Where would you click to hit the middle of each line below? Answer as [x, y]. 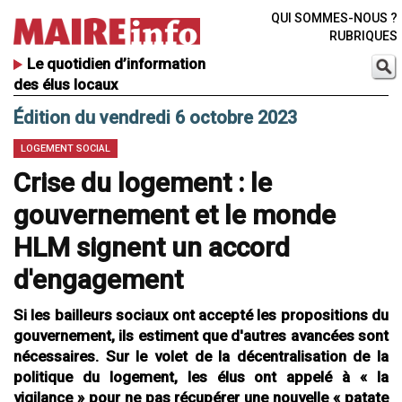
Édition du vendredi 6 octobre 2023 [155, 118]
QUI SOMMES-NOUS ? [334, 18]
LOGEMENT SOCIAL [66, 149]
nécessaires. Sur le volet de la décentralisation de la [201, 357]
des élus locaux [66, 85]
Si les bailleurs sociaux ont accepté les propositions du [201, 315]
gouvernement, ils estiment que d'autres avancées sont [201, 336]
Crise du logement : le [143, 183]
